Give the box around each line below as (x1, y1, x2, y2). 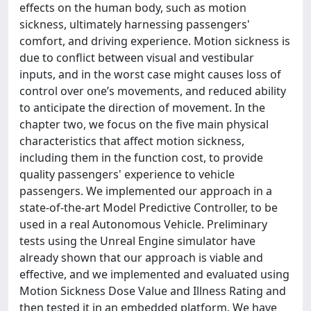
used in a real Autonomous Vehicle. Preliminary (19, 217, 267, 232)
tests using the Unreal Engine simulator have (19, 233, 255, 249)
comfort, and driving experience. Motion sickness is (19, 33, 290, 49)
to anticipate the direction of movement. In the (19, 100, 265, 115)
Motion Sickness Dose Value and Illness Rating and (19, 283, 286, 299)
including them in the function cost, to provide (19, 150, 263, 165)
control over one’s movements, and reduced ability (19, 83, 286, 99)
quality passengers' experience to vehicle (19, 167, 235, 182)
